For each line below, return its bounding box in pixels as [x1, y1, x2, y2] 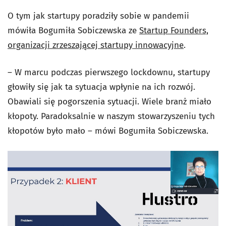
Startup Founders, [139, 25, 208, 36]
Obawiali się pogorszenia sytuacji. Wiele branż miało [8, 96, 211, 107]
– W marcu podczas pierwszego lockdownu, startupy [8, 67, 210, 78]
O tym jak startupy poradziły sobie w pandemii [8, 10, 189, 21]
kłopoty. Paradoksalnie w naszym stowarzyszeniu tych [8, 110, 215, 122]
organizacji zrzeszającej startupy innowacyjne [8, 39, 184, 50]
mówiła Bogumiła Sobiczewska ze [8, 25, 139, 36]
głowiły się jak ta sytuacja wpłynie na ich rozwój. [8, 81, 195, 92]
